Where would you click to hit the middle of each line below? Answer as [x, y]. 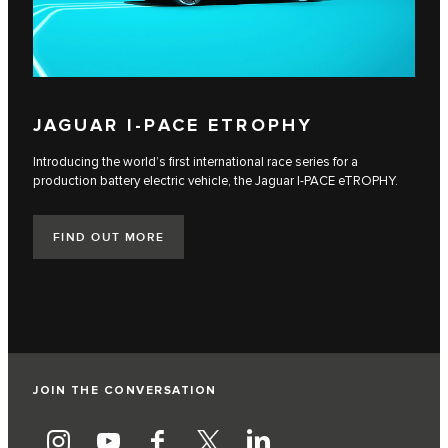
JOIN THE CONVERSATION [125, 390]
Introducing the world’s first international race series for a [195, 161]
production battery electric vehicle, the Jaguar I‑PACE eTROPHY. [215, 180]
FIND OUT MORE [109, 238]
